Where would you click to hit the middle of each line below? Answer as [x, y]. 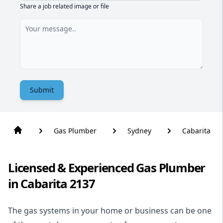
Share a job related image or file [64, 6]
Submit [42, 90]
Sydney [139, 131]
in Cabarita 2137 [52, 183]
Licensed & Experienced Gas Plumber [107, 167]
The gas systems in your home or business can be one [110, 211]
